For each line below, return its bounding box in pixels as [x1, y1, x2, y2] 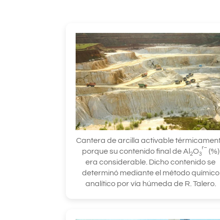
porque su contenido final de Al [82, 147, 190, 156]
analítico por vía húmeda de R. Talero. [85, 180, 216, 188]
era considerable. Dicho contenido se [85, 158, 216, 166]
